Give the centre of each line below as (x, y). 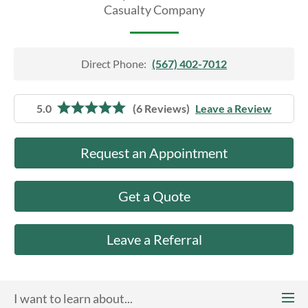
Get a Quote (154, 196)
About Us (34, 9)
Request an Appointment (154, 153)
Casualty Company (154, 10)
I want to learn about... (73, 298)
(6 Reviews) (161, 108)
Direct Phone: (114, 64)
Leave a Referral (154, 239)
